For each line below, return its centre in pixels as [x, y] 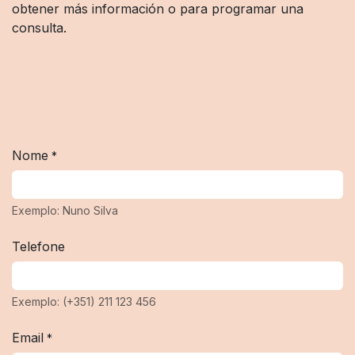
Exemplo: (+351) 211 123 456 [84, 302]
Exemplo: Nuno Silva [65, 211]
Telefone [38, 247]
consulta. [39, 28]
